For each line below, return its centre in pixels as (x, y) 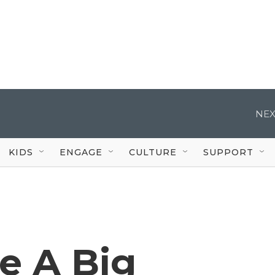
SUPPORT (228, 152)
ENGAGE (81, 152)
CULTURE (153, 152)
